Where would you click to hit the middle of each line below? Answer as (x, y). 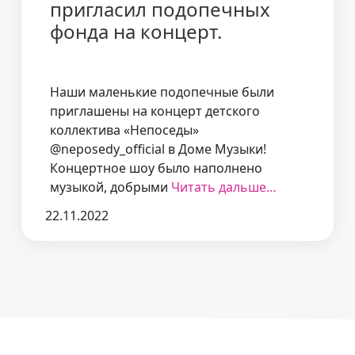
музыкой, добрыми (111, 187)
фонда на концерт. (136, 31)
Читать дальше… (224, 187)
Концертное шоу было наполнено (156, 168)
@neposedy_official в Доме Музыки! (158, 149)
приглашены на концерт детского (155, 111)
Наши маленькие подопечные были (162, 92)
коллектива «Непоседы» (124, 130)
